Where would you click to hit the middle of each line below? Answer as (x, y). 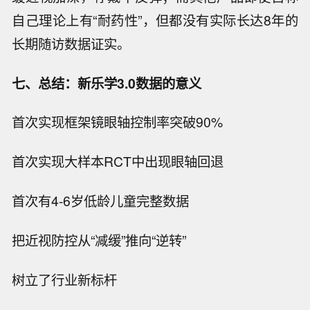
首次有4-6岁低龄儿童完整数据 (101, 201)
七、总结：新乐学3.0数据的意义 (107, 83)
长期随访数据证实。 (71, 43)
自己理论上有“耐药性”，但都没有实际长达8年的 (155, 20)
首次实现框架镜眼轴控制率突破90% (118, 122)
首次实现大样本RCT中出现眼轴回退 (118, 162)
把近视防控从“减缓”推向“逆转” (99, 240)
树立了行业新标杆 (65, 279)
